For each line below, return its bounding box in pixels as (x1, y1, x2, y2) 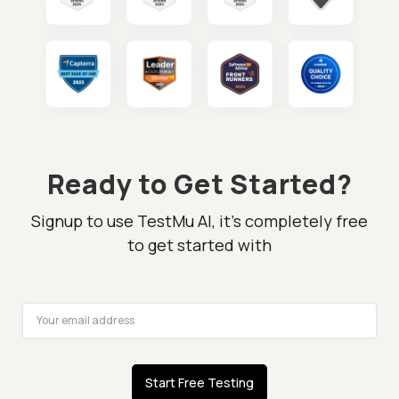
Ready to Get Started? (46, 165, 353, 202)
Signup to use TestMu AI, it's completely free (31, 209, 368, 232)
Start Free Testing (145, 373, 254, 391)
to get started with (127, 233, 272, 256)
